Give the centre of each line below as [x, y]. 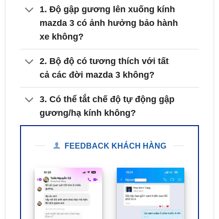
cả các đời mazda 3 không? [97, 50]
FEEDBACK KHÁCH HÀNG [115, 120]
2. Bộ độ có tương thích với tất [104, 36]
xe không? [62, 11]
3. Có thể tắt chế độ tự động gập [107, 74]
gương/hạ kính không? [88, 88]
